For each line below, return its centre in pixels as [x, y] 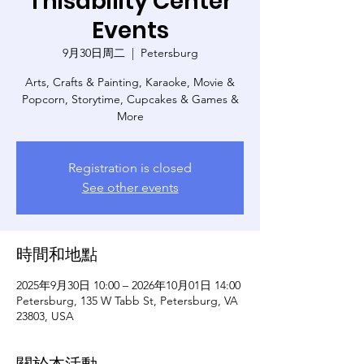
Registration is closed [130, 167]
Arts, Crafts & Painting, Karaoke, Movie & [130, 82]
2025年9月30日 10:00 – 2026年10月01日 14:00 [128, 285]
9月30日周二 [93, 52]
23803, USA [45, 316]
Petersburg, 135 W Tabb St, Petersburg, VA [127, 300]
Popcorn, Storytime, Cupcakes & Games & [130, 99]
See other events [130, 187]
